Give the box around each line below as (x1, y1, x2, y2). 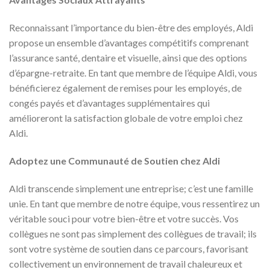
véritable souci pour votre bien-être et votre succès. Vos (9, 212, 239, 224)
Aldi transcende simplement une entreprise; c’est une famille (9, 182, 253, 194)
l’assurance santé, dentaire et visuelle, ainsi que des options (9, 52, 247, 64)
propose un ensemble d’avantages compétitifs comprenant (9, 37, 249, 49)
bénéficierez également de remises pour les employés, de (9, 82, 242, 94)
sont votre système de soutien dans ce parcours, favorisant (9, 242, 248, 254)
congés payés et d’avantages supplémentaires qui (9, 97, 210, 109)
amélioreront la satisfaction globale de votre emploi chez (9, 112, 243, 124)
